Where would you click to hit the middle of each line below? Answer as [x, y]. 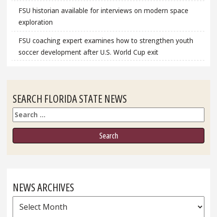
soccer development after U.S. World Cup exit [88, 52]
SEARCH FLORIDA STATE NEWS [70, 99]
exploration [35, 22]
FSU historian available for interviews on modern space [103, 11]
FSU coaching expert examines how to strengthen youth [106, 40]
